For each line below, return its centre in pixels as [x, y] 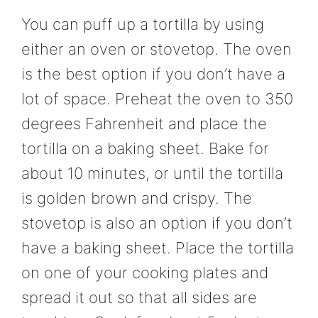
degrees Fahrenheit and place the [144, 123]
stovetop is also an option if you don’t [157, 223]
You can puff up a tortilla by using [143, 24]
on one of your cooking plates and [145, 272]
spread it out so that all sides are [139, 297]
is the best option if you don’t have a [153, 73]
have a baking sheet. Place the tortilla [158, 247]
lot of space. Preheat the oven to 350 [157, 98]
